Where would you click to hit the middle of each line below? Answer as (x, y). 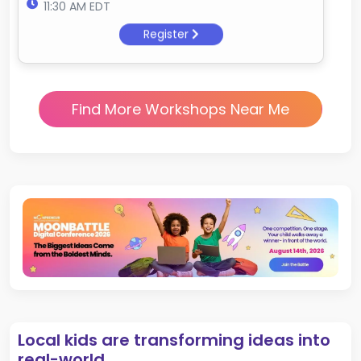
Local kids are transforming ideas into (174, 340)
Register (167, 38)
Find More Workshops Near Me (180, 110)
